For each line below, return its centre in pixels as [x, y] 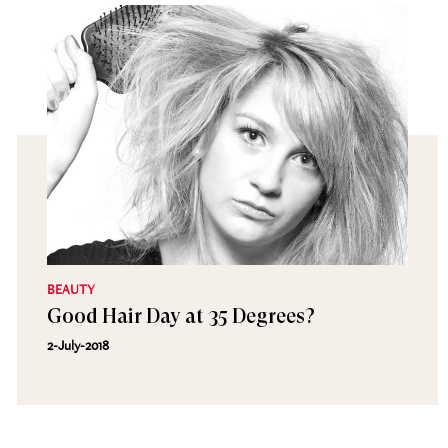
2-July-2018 [77, 345]
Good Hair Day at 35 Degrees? [180, 316]
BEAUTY [70, 289]
